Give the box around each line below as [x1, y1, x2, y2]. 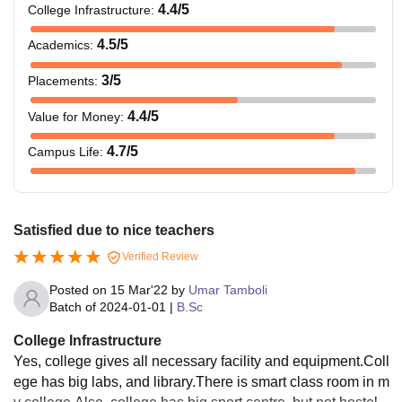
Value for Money [28, 109, 120, 124]
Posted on [49, 282, 110, 297]
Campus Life [28, 144, 100, 160]
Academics [28, 38, 90, 53]
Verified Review [119, 249, 198, 263]
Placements [28, 73, 94, 88]
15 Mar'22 [110, 282, 168, 297]
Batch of [49, 299, 96, 314]
